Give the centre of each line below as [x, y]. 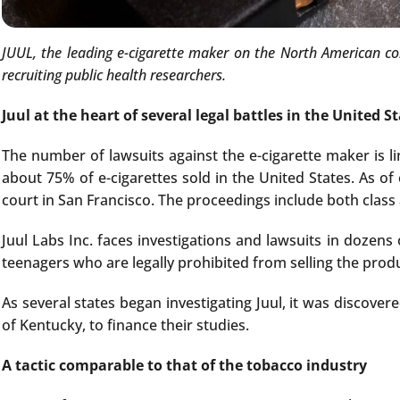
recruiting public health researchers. [114, 75]
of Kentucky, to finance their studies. [125, 325]
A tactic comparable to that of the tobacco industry [184, 366]
